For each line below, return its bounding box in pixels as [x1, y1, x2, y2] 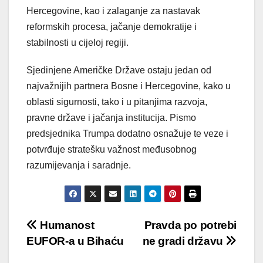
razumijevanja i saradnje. [26, 160, 131, 170]
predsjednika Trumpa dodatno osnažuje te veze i [26, 128, 228, 139]
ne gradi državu [142, 234, 226, 247]
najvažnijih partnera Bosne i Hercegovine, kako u [26, 80, 231, 91]
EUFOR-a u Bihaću [26, 234, 124, 247]
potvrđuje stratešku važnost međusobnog [26, 144, 197, 154]
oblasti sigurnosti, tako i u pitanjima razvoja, [26, 96, 207, 107]
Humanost [37, 218, 95, 231]
